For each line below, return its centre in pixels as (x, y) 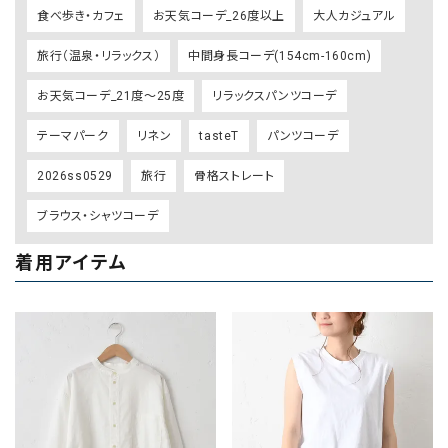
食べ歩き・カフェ (81, 15)
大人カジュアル (354, 15)
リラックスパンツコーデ (275, 95)
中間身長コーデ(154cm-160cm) (280, 55)
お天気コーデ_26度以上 (219, 15)
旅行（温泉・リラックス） (99, 55)
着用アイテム (71, 262)
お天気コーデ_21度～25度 (111, 95)
